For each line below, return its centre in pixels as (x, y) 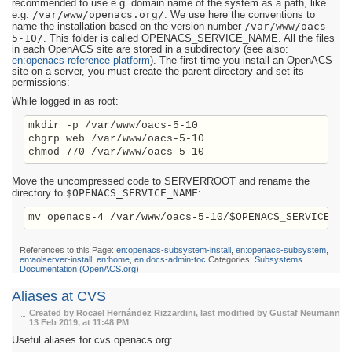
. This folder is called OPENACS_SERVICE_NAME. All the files (189, 39)
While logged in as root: (65, 102)
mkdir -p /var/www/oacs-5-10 (113, 126)
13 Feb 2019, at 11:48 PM (79, 323)
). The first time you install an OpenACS (241, 61)
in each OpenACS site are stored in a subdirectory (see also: (150, 50)
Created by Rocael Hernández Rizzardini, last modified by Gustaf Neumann (185, 313)
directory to (39, 194)
